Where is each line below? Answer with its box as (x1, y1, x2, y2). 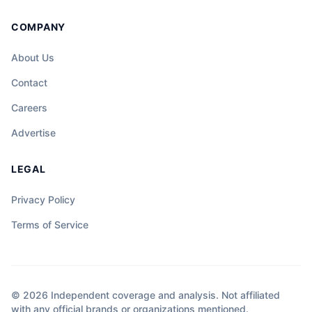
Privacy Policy (11, 193, 75, 205)
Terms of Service (11, 218, 88, 231)
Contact (11, 76, 47, 88)
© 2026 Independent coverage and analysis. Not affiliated (11, 288, 280, 301)
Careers (11, 101, 47, 114)
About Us (11, 51, 54, 63)
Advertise (11, 126, 56, 139)
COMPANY (11, 20, 65, 33)
